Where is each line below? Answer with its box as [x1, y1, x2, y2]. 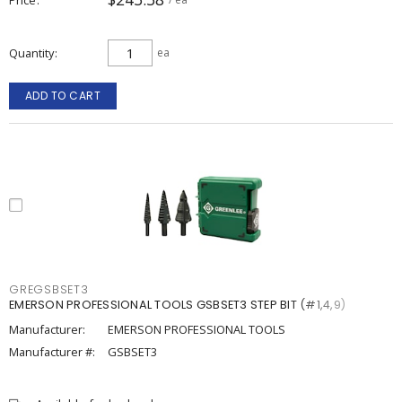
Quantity [9, 45, 54, 61]
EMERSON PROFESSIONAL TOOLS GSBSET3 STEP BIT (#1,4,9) [9, 297, 345, 312]
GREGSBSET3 [9, 282, 89, 297]
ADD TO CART [24, 88, 101, 103]
